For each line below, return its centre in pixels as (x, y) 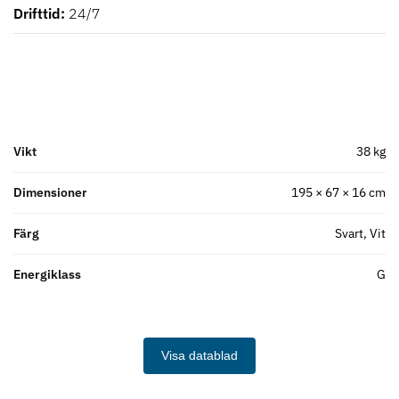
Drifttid (37, 13)
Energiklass (47, 274)
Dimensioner (50, 192)
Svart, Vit (360, 233)
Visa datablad (199, 355)
